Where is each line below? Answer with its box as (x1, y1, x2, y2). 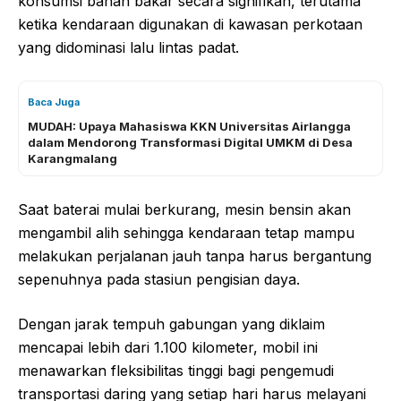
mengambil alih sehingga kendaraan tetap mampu (18, 223, 354, 242)
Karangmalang (28, 150, 117, 166)
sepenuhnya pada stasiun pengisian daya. (18, 269, 300, 288)
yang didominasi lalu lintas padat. (18, 38, 239, 56)
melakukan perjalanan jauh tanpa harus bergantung (18, 246, 371, 265)
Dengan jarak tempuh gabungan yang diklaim (18, 314, 325, 333)
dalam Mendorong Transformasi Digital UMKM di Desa (28, 134, 353, 149)
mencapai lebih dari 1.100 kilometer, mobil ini (18, 337, 318, 356)
